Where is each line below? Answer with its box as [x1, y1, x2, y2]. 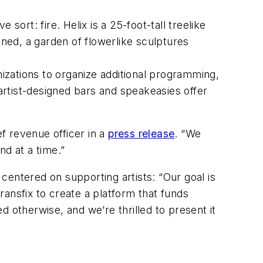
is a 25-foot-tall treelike [87, 18, 206, 31]
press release [108, 127, 175, 140]
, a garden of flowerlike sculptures [19, 35, 189, 48]
